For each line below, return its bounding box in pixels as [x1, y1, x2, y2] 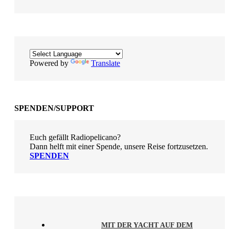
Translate [91, 58, 120, 67]
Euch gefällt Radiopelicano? [30, 132, 121, 142]
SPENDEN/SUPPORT [14, 103, 94, 112]
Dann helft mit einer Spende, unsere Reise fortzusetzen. [30, 142, 208, 151]
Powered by [30, 58, 71, 67]
